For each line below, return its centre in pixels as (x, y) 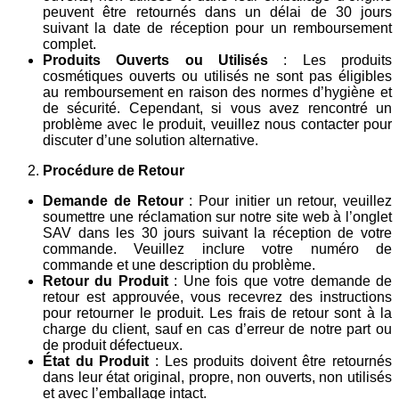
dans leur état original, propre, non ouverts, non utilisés (217, 377)
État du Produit (96, 361)
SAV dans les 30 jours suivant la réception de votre (217, 232)
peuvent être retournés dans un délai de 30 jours (217, 12)
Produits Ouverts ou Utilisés (155, 60)
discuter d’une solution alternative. (151, 140)
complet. (69, 44)
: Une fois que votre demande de (280, 281)
